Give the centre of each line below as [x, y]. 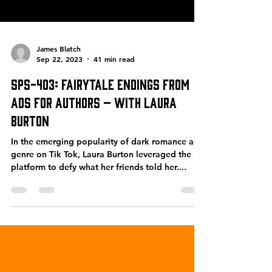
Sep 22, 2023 [59, 83]
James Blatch [59, 73]
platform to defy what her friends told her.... [99, 191]
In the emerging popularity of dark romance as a [108, 166]
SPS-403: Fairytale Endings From [100, 108]
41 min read [114, 83]
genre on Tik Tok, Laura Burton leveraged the [101, 178]
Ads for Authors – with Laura [94, 126]
